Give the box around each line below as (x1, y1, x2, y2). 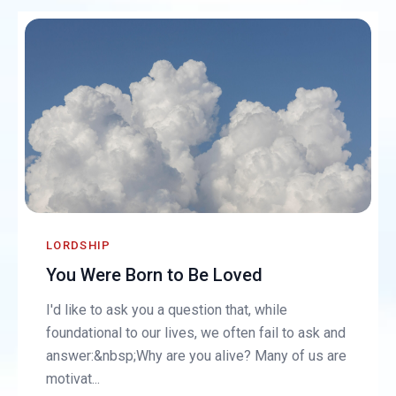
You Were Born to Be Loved (46, 264, 263, 286)
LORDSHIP (46, 239, 111, 253)
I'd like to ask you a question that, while (46, 301, 288, 319)
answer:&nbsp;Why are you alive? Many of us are (46, 347, 347, 365)
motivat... (46, 370, 101, 388)
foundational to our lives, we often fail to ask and (46, 324, 346, 342)
